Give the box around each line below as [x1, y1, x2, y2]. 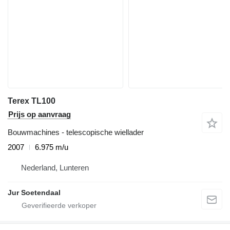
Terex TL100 [8, 96, 55, 105]
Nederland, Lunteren [21, 163, 89, 172]
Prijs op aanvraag [8, 109, 71, 119]
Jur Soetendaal [8, 188, 61, 197]
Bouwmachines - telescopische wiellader [8, 127, 144, 137]
